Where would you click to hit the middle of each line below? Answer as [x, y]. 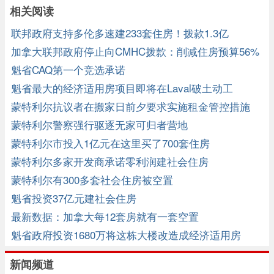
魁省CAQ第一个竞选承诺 [68, 70]
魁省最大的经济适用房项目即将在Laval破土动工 [122, 88]
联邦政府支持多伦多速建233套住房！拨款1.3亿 [120, 33]
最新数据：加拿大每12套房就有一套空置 [105, 217]
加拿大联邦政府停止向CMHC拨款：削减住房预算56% [135, 51]
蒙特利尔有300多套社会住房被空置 [92, 180]
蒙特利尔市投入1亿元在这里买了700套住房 [110, 143]
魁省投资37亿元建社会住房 [74, 198]
